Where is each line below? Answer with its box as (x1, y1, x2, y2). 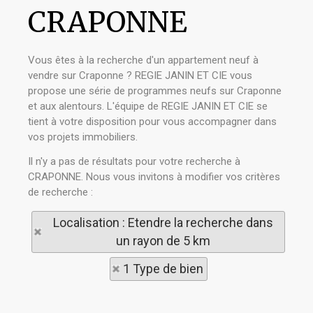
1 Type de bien (122, 261, 203, 276)
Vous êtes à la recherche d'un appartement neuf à (28, 54, 259, 66)
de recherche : (28, 186, 93, 198)
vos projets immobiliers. (28, 131, 138, 143)
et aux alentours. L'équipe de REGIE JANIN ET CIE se (28, 100, 268, 112)
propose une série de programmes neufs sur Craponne (28, 85, 282, 97)
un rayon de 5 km (115, 233, 210, 248)
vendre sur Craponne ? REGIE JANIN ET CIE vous (28, 69, 252, 82)
